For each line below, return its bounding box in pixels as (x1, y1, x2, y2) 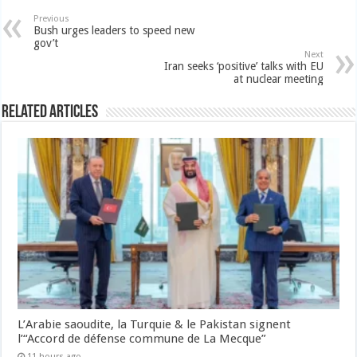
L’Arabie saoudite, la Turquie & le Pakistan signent (18, 316, 292, 331)
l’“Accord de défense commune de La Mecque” (18, 331, 267, 346)
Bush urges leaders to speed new (33, 24, 195, 37)
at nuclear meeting (233, 73, 324, 85)
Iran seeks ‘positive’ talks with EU (163, 60, 324, 73)
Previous (33, 14, 70, 24)
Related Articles (2, 104, 99, 122)
